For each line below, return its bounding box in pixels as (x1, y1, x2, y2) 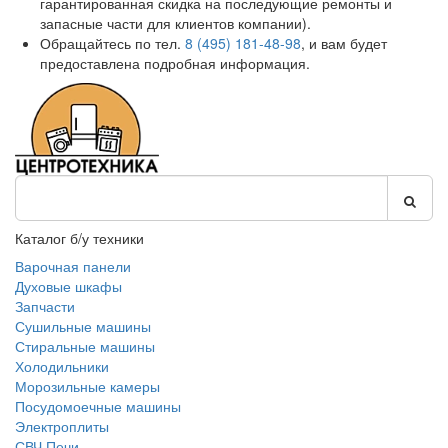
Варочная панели (15, 256, 131, 276)
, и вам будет (301, 33, 387, 53)
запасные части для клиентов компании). (40, 13, 311, 33)
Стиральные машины (15, 336, 155, 356)
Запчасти (15, 296, 75, 316)
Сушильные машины (15, 316, 151, 336)
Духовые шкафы (15, 276, 122, 296)
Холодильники (15, 356, 109, 376)
